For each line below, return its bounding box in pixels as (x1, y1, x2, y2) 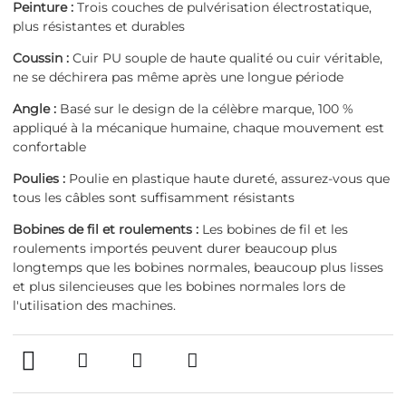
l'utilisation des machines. (13, 297, 176, 314)
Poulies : (13, 170, 65, 188)
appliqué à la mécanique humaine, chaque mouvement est (13, 120, 384, 137)
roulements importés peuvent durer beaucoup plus (13, 240, 337, 257)
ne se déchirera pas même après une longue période (13, 69, 343, 86)
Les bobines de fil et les (198, 221, 348, 238)
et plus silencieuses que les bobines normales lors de (13, 278, 345, 295)
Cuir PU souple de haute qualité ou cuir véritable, (69, 50, 382, 67)
